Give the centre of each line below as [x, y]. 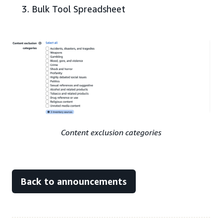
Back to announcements [74, 182]
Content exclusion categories [111, 133]
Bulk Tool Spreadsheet [79, 9]
